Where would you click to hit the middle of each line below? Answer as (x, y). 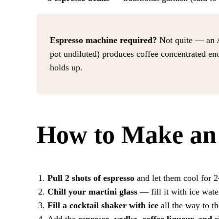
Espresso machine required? (104, 40)
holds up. (66, 68)
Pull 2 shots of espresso (91, 178)
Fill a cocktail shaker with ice (103, 205)
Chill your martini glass (92, 191)
